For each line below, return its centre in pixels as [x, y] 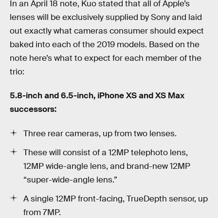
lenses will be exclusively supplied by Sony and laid [106, 17]
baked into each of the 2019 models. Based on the [105, 44]
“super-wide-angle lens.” [70, 180]
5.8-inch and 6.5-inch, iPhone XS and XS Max [97, 96]
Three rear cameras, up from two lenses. [100, 133]
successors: [33, 109]
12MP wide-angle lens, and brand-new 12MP [107, 166]
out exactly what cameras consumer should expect [107, 31]
